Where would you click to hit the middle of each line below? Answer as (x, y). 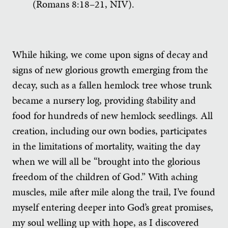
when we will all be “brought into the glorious (106, 161)
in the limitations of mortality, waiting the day (106, 146)
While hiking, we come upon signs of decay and (110, 54)
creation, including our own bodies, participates (109, 131)
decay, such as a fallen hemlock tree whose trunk (112, 85)
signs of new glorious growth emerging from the (110, 69)
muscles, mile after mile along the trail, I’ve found (114, 192)
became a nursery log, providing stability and (104, 100)
